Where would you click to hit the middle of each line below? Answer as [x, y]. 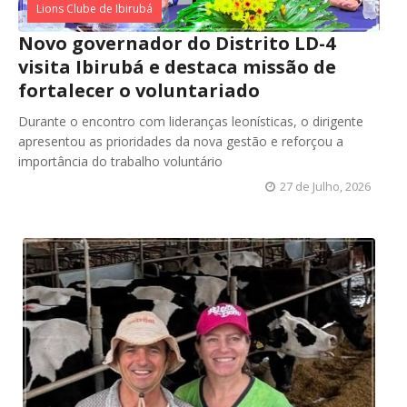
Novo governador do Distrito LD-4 [177, 44]
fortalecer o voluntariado [139, 91]
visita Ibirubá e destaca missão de [177, 67]
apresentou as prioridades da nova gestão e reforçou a [181, 142]
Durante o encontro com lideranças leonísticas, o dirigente [191, 122]
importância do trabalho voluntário [120, 162]
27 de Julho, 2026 [325, 187]
